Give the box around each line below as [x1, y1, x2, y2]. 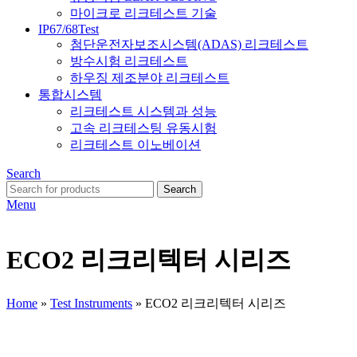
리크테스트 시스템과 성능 [70, 104, 217, 118]
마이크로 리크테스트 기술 [70, 6, 217, 20]
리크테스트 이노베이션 [70, 137, 201, 151]
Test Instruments [50, 296, 132, 310]
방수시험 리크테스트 [70, 53, 188, 68]
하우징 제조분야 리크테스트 [70, 70, 229, 84]
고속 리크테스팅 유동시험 [70, 120, 217, 135]
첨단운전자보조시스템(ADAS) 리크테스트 [70, 37, 308, 51]
